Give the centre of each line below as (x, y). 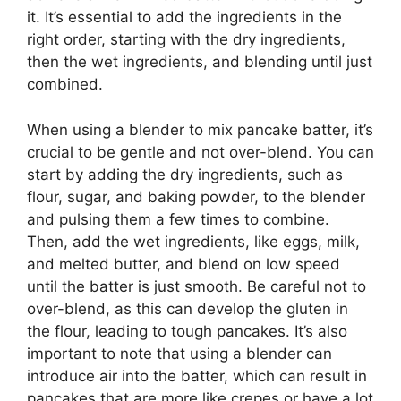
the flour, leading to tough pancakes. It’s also (187, 331)
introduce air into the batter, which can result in (197, 375)
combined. (65, 84)
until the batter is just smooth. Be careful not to (196, 286)
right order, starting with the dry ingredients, (186, 39)
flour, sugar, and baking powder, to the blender (196, 196)
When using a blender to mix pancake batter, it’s (200, 129)
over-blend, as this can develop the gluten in (188, 308)
